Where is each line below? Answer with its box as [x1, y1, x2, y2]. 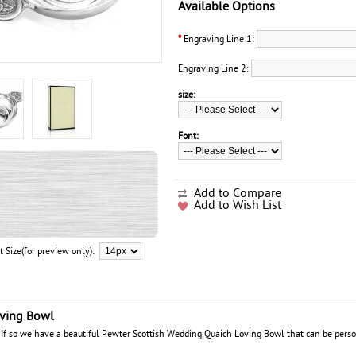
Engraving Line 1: [181, 33, 257, 44]
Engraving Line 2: [178, 63, 251, 74]
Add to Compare [194, 185, 281, 200]
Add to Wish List [194, 197, 281, 212]
